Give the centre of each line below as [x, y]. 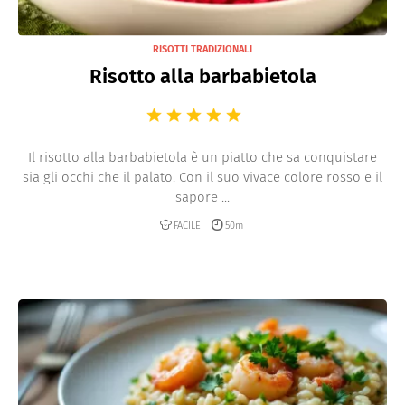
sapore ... [202, 197]
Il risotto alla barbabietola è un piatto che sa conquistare [202, 157]
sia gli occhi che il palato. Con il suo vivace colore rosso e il [202, 177]
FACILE [187, 225]
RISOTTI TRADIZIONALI [202, 49]
